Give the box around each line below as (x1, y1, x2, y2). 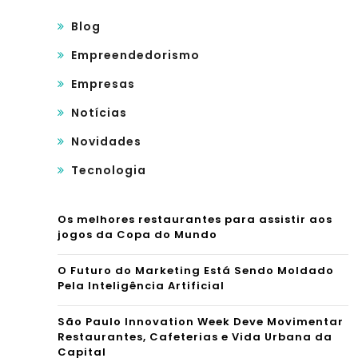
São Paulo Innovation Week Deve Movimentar (58, 313, 344, 329)
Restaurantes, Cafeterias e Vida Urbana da (58, 328, 332, 344)
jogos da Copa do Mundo (58, 226, 217, 242)
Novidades (71, 133, 141, 149)
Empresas (71, 75, 135, 92)
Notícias (71, 104, 127, 121)
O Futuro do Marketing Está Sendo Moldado (58, 262, 334, 278)
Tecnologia (71, 161, 146, 178)
